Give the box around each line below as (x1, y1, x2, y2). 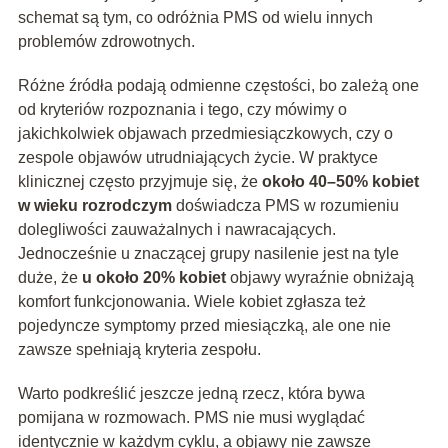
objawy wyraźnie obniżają (225, 269, 414, 287)
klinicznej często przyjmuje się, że (17, 173, 262, 191)
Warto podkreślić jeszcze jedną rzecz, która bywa (17, 385, 365, 403)
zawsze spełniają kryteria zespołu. (17, 341, 261, 359)
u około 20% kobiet (81, 269, 226, 287)
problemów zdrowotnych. (17, 33, 195, 51)
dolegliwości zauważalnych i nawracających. (17, 221, 336, 239)
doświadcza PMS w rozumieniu (171, 197, 399, 215)
